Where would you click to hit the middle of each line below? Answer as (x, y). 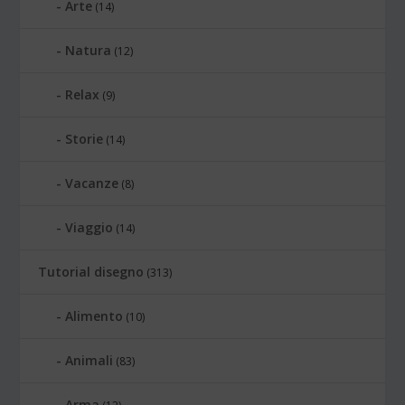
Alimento (94, 316)
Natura (89, 51)
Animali (89, 361)
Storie (85, 139)
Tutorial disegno (91, 272)
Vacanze (92, 184)
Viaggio (89, 228)
